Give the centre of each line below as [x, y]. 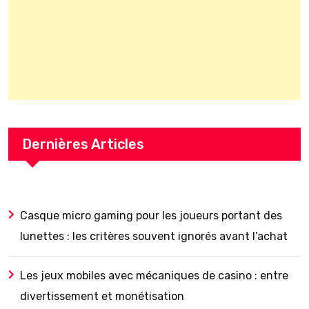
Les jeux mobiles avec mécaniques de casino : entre [154, 276]
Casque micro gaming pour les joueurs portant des [151, 216]
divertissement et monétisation [102, 296]
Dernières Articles [83, 144]
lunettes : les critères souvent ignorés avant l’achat [154, 236]
